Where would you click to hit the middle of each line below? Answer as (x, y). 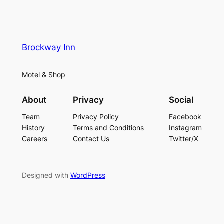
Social (181, 100)
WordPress (88, 175)
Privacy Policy (96, 117)
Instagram (186, 128)
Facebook (185, 117)
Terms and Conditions (108, 128)
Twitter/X (184, 139)
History (33, 128)
